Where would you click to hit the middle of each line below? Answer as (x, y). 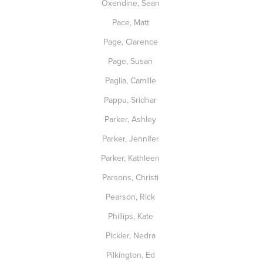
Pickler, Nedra (131, 235)
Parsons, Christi (131, 177)
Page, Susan (131, 61)
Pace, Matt (131, 22)
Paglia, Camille (131, 80)
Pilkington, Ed (131, 255)
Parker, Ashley (131, 119)
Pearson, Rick (131, 197)
